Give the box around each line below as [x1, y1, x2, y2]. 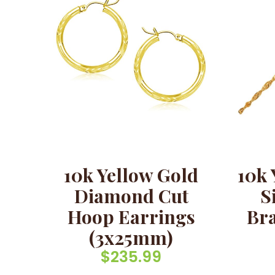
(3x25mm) [89, 225, 174, 250]
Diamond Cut [74, 183, 188, 208]
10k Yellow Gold [64, 162, 199, 187]
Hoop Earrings [67, 204, 195, 229]
